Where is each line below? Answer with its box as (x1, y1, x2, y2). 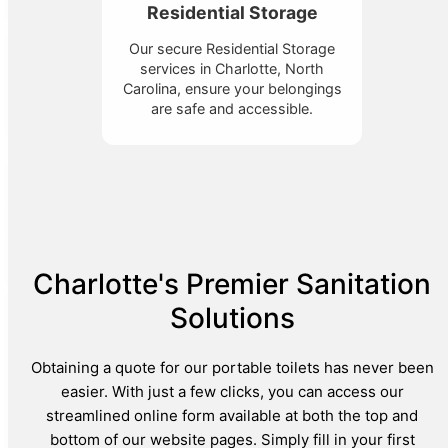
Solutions (169, 301, 295, 336)
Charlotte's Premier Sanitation (33, 267, 431, 302)
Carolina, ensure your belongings (122, 80, 342, 98)
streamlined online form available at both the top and (46, 406, 418, 426)
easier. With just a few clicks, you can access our (60, 382, 404, 402)
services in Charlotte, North (140, 60, 324, 78)
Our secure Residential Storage (129, 40, 335, 58)
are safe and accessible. (151, 100, 313, 118)
